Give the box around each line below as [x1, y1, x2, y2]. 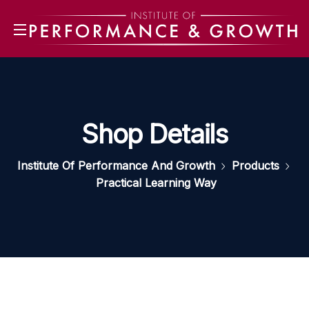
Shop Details [81, 118, 228, 150]
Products [231, 159, 279, 173]
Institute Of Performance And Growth [17, 159, 215, 173]
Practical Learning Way [96, 176, 217, 190]
